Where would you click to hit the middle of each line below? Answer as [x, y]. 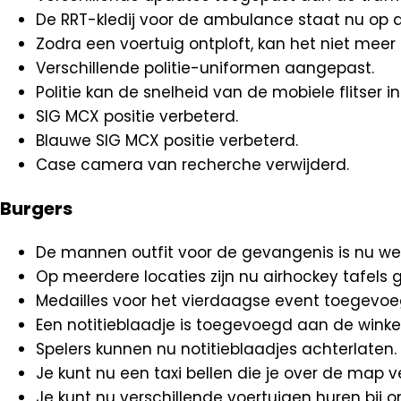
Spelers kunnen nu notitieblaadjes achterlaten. [216, 349]
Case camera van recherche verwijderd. [192, 165]
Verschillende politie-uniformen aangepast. [205, 68]
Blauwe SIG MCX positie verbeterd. [167, 141]
